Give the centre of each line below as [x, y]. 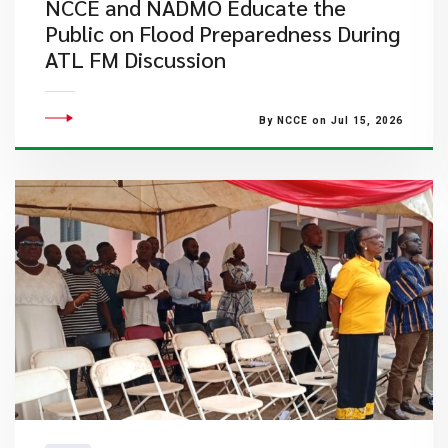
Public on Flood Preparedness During [222, 33]
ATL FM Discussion [135, 59]
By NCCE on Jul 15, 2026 [330, 120]
